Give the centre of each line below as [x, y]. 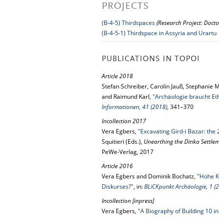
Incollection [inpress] [128, 201]
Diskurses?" [118, 186]
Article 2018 [117, 76]
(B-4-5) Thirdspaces [128, 23]
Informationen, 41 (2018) [134, 107]
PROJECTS [125, 6]
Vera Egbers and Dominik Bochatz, [149, 176]
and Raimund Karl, [127, 97]
